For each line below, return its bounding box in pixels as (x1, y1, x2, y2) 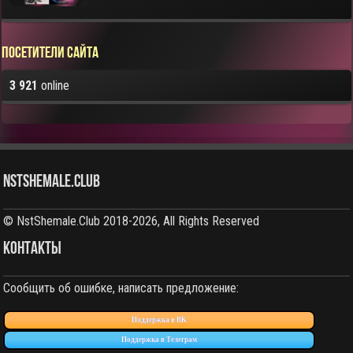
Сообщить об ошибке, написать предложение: (3, 281, 240, 296)
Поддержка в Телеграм (121, 336, 198, 344)
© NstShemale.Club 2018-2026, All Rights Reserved (3, 214, 260, 229)
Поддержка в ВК (132, 316, 188, 325)
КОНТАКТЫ (3, 240, 62, 259)
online (38, 78, 70, 94)
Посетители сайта (2, 46, 99, 62)
